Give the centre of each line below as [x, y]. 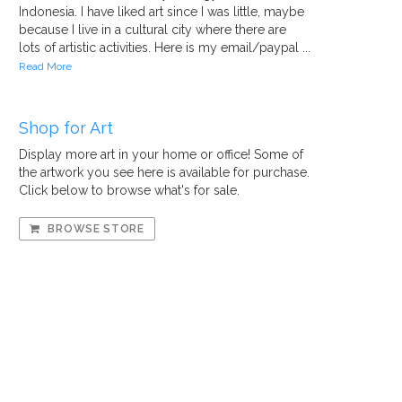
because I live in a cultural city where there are [153, 30]
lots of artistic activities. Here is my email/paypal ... [165, 48]
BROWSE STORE [94, 229]
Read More [45, 66]
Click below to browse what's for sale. [129, 190]
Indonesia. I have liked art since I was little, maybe [162, 12]
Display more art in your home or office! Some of [161, 154]
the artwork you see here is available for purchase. [164, 172]
